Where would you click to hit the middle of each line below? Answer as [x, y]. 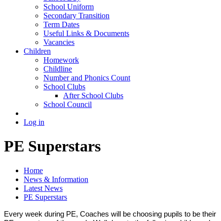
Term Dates [61, 24]
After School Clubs [93, 95]
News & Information [56, 179]
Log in [34, 122]
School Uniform [69, 6]
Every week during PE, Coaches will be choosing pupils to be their [110, 214]
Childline [58, 69]
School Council [68, 104]
